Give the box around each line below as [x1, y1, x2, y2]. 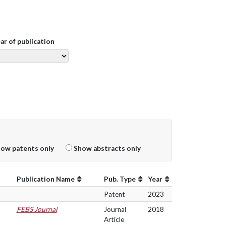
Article [103, 215, 124, 223]
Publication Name [16, 175, 75, 183]
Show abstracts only [72, 144, 141, 152]
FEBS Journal [16, 205, 57, 213]
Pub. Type [103, 175, 136, 183]
